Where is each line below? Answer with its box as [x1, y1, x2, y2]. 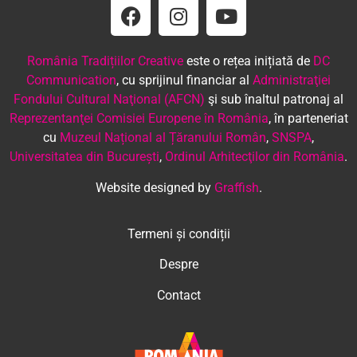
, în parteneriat [268, 111, 348, 127]
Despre [159, 257, 198, 273]
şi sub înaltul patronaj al [205, 92, 343, 108]
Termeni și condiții [127, 226, 230, 241]
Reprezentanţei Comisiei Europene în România [9, 111, 269, 127]
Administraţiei [253, 73, 331, 88]
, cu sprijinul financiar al [116, 73, 253, 88]
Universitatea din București [10, 149, 159, 165]
